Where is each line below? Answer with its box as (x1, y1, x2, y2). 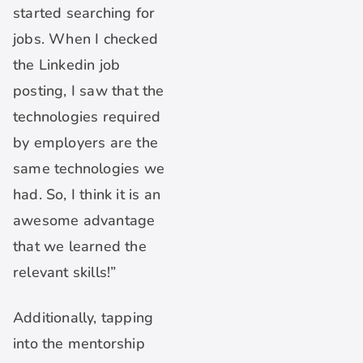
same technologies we (13, 159, 164, 179)
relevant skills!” (13, 263, 117, 283)
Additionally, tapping (13, 308, 154, 328)
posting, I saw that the (13, 81, 164, 101)
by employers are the (13, 133, 158, 153)
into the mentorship (13, 334, 145, 354)
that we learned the (13, 237, 147, 257)
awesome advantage (13, 211, 156, 231)
